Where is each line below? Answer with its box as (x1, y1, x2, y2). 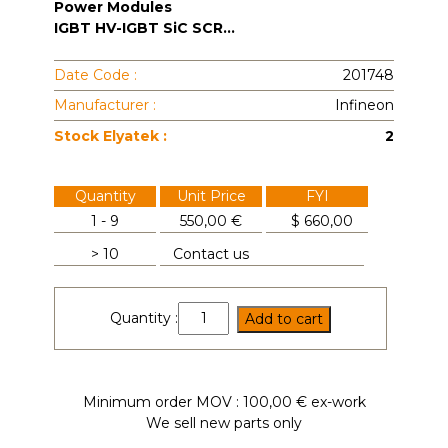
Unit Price (176, 186, 246, 205)
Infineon (335, 96, 394, 115)
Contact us (173, 245, 249, 264)
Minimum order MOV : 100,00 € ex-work (82, 393, 366, 412)
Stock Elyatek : (54, 126, 167, 145)
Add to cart (245, 310, 323, 329)
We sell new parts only (146, 414, 302, 433)
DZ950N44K (212, 309, 301, 328)
